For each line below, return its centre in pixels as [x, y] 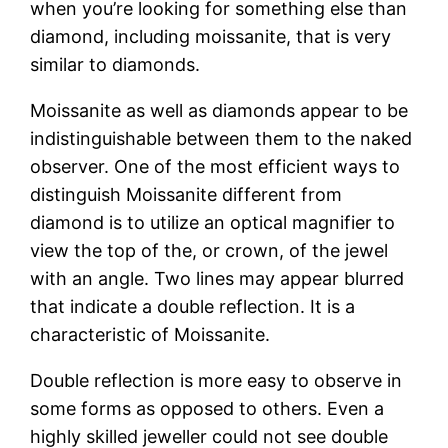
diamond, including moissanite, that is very [211, 36]
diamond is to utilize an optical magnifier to [213, 222]
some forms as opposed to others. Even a [207, 408]
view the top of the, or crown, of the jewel [209, 250]
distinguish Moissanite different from [186, 194]
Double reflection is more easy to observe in [216, 380]
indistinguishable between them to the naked [221, 138]
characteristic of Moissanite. [150, 334]
